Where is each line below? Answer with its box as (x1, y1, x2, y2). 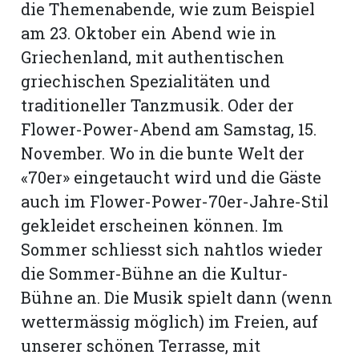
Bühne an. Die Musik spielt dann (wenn (21, 286, 333, 308)
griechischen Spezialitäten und (21, 70, 271, 91)
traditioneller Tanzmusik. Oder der (21, 94, 295, 115)
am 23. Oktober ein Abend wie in (21, 22, 277, 43)
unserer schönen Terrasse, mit (21, 334, 261, 356)
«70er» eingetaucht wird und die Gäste (21, 166, 322, 188)
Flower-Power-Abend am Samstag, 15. (21, 118, 317, 139)
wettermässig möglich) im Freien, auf (21, 310, 319, 332)
